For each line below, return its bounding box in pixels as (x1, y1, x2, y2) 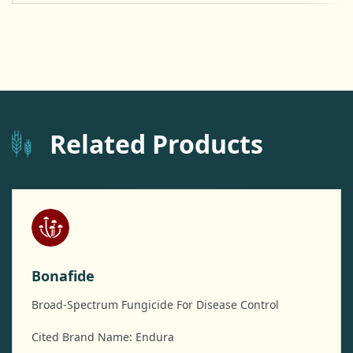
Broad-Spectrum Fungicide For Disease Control (32, 297, 279, 313)
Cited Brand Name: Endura (32, 329, 174, 345)
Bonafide (32, 266, 95, 286)
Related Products (50, 127, 263, 162)
